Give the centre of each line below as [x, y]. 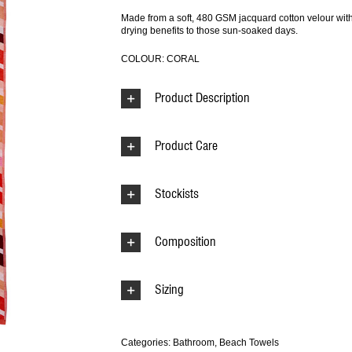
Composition [185, 242]
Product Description [202, 98]
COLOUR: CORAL [160, 59]
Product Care [186, 146]
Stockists [177, 194]
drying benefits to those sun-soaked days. [209, 31]
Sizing [169, 290]
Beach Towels [249, 343]
